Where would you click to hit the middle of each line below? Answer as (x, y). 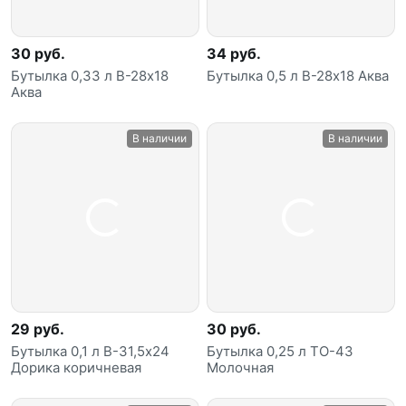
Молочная (240, 367)
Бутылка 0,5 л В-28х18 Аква (298, 76)
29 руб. (38, 329)
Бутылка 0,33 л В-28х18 (90, 76)
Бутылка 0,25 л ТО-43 (280, 351)
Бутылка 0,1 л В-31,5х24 (90, 351)
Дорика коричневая (76, 367)
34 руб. (234, 54)
